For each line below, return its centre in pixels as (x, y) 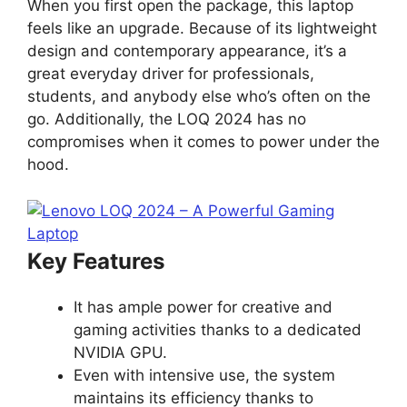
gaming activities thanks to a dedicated (218, 329)
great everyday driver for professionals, (171, 74)
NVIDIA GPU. (120, 352)
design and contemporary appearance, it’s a (187, 51)
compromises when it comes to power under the (203, 142)
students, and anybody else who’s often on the (199, 97)
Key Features (96, 261)
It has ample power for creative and (203, 307)
